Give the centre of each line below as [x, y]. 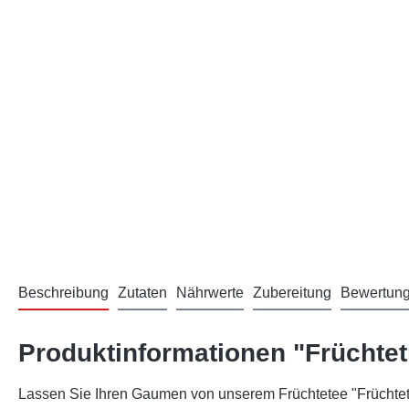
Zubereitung [292, 293]
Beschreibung [63, 293]
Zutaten [142, 293]
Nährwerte [210, 293]
